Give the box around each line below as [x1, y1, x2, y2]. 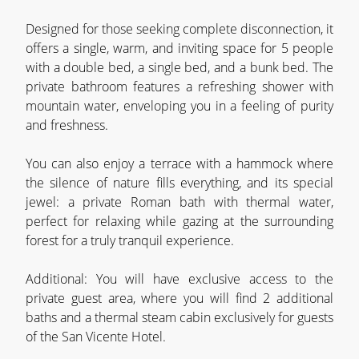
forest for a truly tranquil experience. [26, 232, 234, 249]
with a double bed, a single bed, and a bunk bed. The [26, 58, 333, 76]
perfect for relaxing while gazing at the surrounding [26, 212, 333, 230]
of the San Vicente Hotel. [26, 328, 166, 345]
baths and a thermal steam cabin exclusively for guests [26, 309, 333, 326]
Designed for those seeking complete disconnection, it [26, 20, 333, 38]
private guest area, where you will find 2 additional [26, 289, 333, 307]
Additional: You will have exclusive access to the [26, 270, 333, 288]
